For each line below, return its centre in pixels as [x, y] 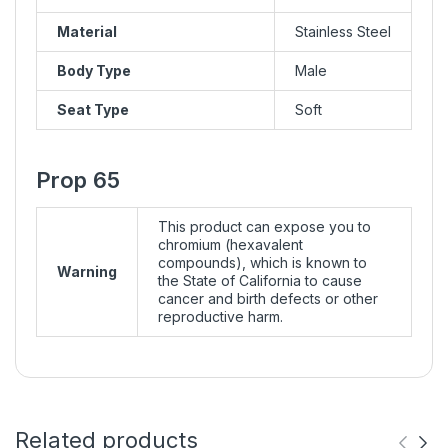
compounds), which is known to [262, 262]
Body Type [94, 70]
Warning [87, 271]
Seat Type [93, 109]
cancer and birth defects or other [268, 298]
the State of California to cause [260, 280]
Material [87, 31]
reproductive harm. [220, 316]
